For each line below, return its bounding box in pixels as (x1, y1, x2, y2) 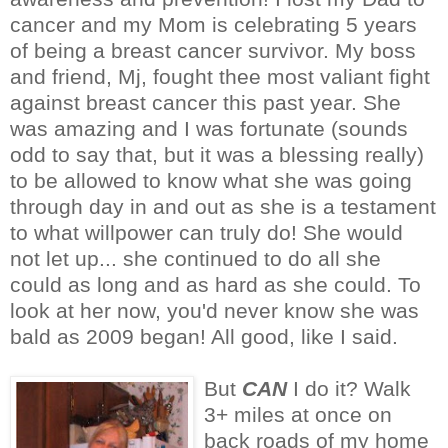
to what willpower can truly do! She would (10, 220, 403, 244)
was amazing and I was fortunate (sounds (10, 116, 408, 140)
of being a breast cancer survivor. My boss (10, 38, 416, 62)
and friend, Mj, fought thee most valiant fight (10, 64, 430, 88)
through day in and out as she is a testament (10, 194, 436, 218)
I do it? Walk (287, 376, 411, 400)
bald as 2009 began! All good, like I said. (10, 324, 398, 348)
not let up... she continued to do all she (10, 246, 381, 270)
